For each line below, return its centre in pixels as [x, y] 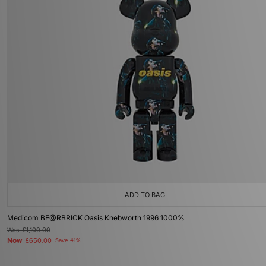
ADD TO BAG [145, 195]
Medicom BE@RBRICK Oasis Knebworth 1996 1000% [96, 218]
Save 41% [68, 240]
